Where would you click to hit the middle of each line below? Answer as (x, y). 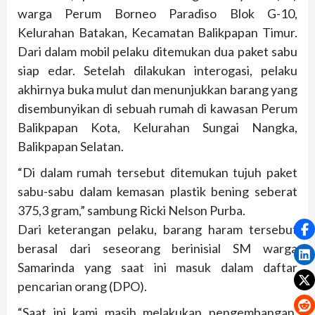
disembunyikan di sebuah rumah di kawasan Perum (157, 109)
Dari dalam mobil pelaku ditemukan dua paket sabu (157, 52)
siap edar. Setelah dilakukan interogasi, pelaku (157, 71)
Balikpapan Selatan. (71, 147)
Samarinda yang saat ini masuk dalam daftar (157, 268)
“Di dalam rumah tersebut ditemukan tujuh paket (157, 173)
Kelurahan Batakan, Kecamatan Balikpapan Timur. (157, 33)
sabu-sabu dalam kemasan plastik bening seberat (157, 192)
